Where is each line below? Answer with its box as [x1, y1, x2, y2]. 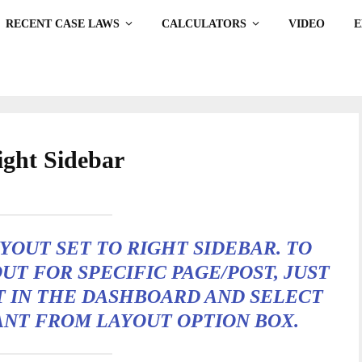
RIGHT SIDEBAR [127, 237, 276, 259]
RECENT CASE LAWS [6, 18, 120, 30]
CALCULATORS [162, 18, 247, 30]
